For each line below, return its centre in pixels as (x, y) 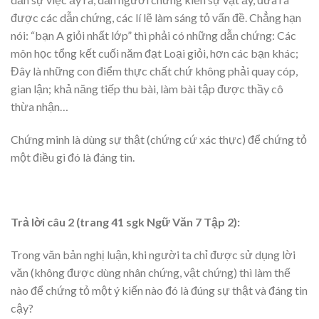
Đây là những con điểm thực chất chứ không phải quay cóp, (154, 70)
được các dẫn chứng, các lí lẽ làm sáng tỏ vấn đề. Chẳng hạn (156, 17)
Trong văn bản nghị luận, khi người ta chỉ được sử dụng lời (153, 255)
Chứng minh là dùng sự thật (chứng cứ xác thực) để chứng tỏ (159, 139)
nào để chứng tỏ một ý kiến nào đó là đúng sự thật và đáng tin (159, 291)
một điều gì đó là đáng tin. (73, 157)
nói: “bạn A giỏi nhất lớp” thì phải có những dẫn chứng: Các (153, 35)
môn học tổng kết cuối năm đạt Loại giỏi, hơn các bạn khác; (155, 53)
